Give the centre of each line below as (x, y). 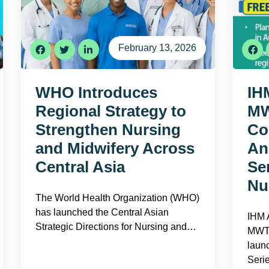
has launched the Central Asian (102, 212)
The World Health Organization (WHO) (117, 198)
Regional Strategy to (110, 111)
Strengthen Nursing (108, 130)
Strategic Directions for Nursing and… (116, 227)
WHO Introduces (96, 92)
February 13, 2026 (158, 48)
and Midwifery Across (115, 148)
